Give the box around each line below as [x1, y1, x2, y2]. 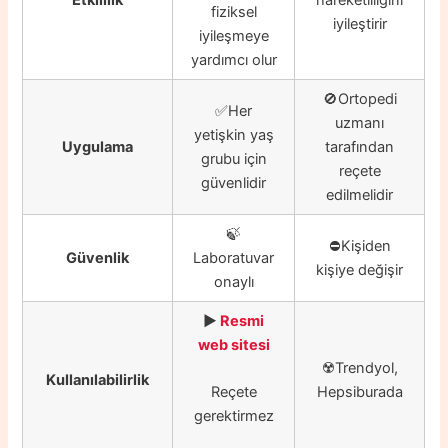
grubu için [200, 149, 267, 168]
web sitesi [197, 335, 270, 354]
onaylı [213, 272, 254, 291]
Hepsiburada [316, 382, 403, 401]
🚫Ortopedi [322, 89, 397, 108]
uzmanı [335, 113, 385, 132]
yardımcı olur [190, 50, 277, 69]
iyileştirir [332, 14, 387, 33]
